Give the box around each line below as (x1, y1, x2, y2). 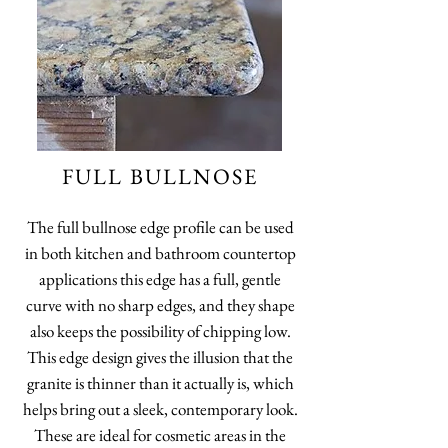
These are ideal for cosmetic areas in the (34, 424, 286, 446)
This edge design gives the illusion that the (27, 346, 293, 368)
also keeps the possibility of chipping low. (29, 320, 291, 342)
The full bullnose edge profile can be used (26, 216, 294, 238)
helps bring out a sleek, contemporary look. (22, 398, 298, 420)
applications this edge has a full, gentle (39, 268, 281, 290)
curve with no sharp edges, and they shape (25, 294, 295, 316)
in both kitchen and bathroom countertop (24, 242, 296, 264)
